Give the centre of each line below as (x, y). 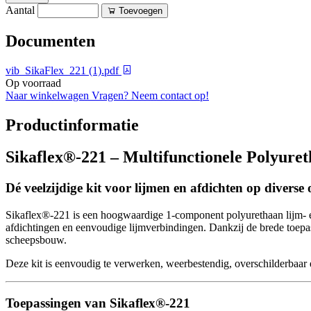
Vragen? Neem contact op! (150, 95)
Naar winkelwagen (49, 95)
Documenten (50, 41)
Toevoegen (141, 10)
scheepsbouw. (36, 240)
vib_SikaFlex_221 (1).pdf (64, 70)
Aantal (20, 10)
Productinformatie (72, 125)
